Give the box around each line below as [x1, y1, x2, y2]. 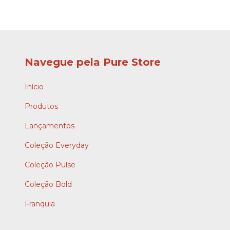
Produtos [25, 101, 58, 111]
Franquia [25, 199, 55, 208]
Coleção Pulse [25, 160, 75, 169]
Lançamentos [25, 121, 74, 130]
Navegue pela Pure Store [25, 56, 161, 68]
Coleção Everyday [25, 140, 89, 150]
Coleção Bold [25, 179, 72, 189]
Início [25, 82, 44, 91]
